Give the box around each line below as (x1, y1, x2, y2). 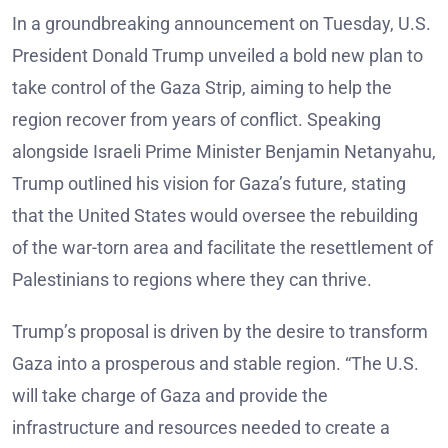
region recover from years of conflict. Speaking (12, 109, 381, 131)
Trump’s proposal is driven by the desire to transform (12, 321, 428, 343)
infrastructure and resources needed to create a (12, 417, 390, 439)
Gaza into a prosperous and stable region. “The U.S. (12, 353, 419, 375)
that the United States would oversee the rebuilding (12, 205, 418, 227)
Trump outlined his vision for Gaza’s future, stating (12, 173, 406, 195)
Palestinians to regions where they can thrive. (12, 269, 372, 291)
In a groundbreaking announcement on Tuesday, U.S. (12, 13, 431, 35)
